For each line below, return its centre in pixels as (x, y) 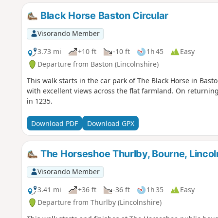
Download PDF (54, 123)
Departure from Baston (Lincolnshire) (98, 64)
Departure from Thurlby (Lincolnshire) (99, 202)
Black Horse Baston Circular (103, 16)
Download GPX (110, 123)
